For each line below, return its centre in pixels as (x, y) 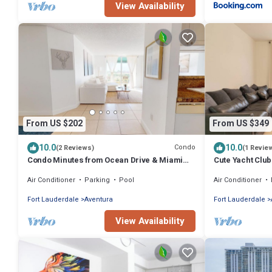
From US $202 (54, 124)
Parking (97, 180)
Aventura (99, 199)
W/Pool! (228, 171)
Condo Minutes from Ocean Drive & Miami (105, 160)
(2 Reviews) (75, 148)
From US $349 (241, 124)
